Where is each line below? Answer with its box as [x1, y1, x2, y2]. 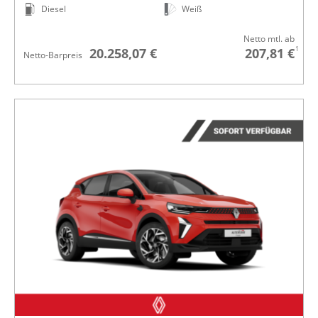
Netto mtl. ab [243, 33, 295, 45]
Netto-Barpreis [23, 49, 82, 62]
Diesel [41, 3, 66, 16]
